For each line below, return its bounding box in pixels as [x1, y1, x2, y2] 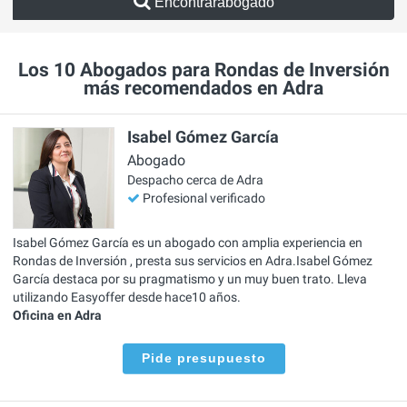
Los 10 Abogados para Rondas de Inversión [17, 59, 390, 82]
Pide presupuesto [141, 350, 266, 365]
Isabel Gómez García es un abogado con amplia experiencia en [13, 234, 362, 250]
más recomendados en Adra [84, 77, 323, 100]
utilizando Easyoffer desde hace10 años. [13, 289, 241, 304]
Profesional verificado [143, 191, 265, 206]
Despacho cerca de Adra [127, 173, 263, 188]
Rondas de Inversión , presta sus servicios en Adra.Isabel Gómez [13, 253, 372, 268]
